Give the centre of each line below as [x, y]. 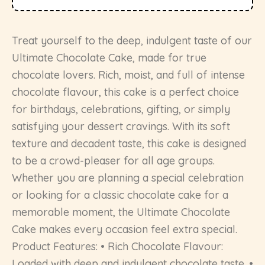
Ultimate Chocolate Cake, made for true [109, 57]
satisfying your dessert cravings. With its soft [121, 126]
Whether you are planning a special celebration [128, 177]
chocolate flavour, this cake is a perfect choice [125, 92]
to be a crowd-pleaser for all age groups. [113, 160]
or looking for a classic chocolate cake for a [120, 195]
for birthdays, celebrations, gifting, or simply [121, 109]
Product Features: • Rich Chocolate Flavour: [117, 246]
